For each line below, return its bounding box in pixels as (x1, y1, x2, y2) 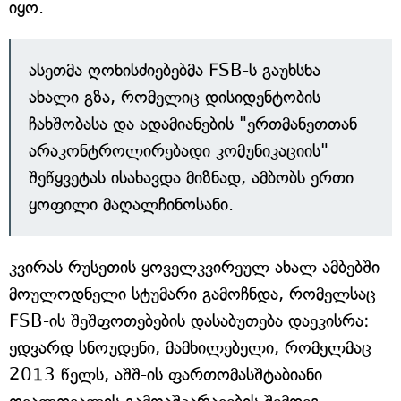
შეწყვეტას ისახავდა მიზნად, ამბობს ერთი (29, 167, 354, 189)
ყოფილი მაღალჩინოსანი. (29, 194, 234, 216)
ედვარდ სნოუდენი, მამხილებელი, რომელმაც (9, 337, 371, 359)
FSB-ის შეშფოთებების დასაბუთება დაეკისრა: (9, 311, 370, 332)
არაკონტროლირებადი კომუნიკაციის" (29, 141, 328, 162)
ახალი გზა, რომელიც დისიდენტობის (29, 87, 320, 108)
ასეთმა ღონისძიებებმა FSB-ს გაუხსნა (29, 60, 320, 81)
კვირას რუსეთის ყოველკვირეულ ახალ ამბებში (9, 257, 380, 278)
